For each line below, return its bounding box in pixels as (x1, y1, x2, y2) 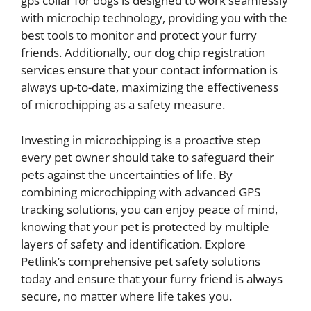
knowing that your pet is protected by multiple (21, 218, 269, 235)
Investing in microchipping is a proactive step (21, 131, 260, 148)
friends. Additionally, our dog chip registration (21, 44, 265, 60)
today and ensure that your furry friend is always (21, 270, 283, 287)
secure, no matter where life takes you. (21, 287, 232, 304)
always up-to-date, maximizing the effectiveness (21, 79, 278, 95)
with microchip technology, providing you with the (21, 10, 287, 26)
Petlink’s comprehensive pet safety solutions (21, 253, 260, 269)
